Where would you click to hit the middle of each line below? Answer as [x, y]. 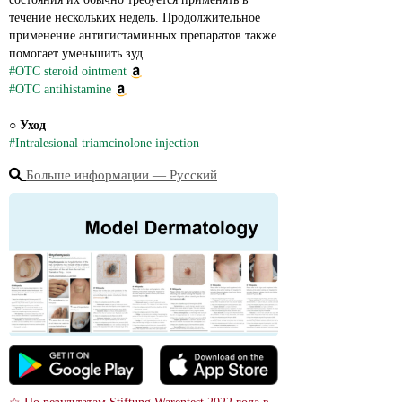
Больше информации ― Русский [122, 175]
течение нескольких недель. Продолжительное [135, 17]
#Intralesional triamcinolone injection [104, 143]
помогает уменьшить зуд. [78, 53]
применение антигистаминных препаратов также [143, 35]
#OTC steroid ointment [68, 71]
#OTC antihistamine [60, 89]
